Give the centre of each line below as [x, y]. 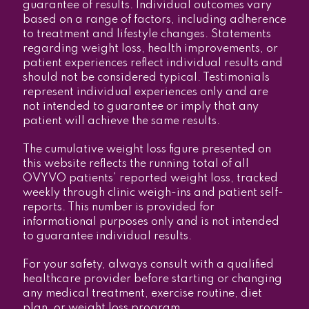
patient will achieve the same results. [121, 121]
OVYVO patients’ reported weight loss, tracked [150, 178]
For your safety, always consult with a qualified [148, 265]
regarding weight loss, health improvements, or [150, 49]
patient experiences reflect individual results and [152, 63]
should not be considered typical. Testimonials [146, 78]
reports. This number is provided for [118, 207]
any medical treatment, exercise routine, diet [142, 293]
